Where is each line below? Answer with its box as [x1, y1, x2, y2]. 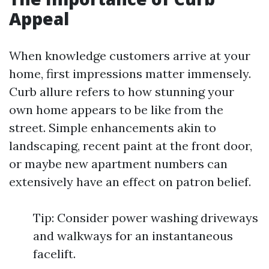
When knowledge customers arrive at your [9, 48, 250, 63]
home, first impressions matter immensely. [9, 66, 251, 81]
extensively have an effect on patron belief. [9, 174, 251, 189]
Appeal [9, 7, 69, 30]
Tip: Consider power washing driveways [33, 210, 258, 225]
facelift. [33, 246, 76, 261]
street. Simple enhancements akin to [9, 120, 216, 135]
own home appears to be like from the [9, 102, 223, 117]
